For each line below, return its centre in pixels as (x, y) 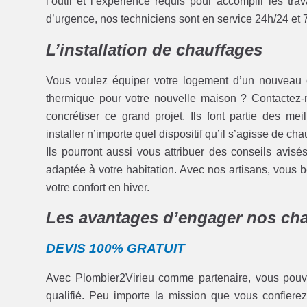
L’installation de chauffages (155, 49)
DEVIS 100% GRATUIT (116, 249)
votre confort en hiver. (98, 187)
